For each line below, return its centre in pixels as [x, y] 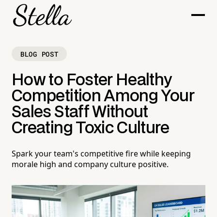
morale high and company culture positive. [90, 164]
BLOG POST [39, 54]
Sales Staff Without [80, 113]
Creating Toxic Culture [90, 129]
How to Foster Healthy [92, 81]
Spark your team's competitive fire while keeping [101, 154]
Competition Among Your [103, 97]
